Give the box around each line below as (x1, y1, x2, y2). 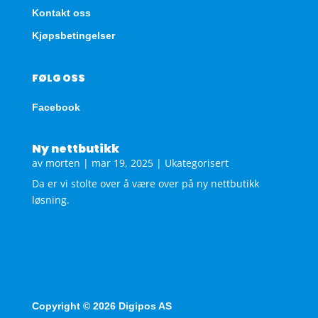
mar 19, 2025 (91, 155, 153, 170)
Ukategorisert (164, 155, 229, 170)
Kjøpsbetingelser (31, 29, 115, 41)
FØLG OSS (31, 70, 85, 85)
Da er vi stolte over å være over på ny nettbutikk (31, 176, 259, 190)
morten (45, 155, 80, 170)
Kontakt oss (31, 6, 91, 18)
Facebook (31, 101, 80, 113)
